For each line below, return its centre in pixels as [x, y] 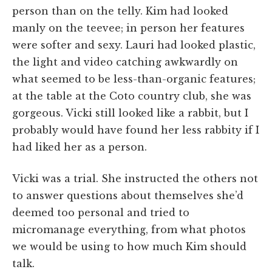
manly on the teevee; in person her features [128, 28]
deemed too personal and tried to [101, 212]
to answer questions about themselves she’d [128, 195]
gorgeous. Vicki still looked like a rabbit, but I [130, 113]
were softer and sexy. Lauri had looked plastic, [134, 45]
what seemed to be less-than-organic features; [134, 79]
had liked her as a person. [80, 147]
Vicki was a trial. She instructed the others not [135, 178]
